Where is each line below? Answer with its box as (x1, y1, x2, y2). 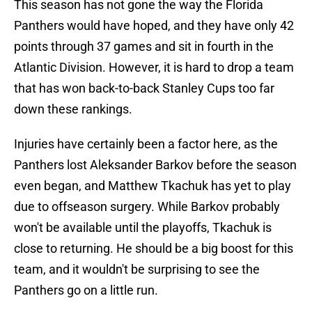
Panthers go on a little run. (14, 283, 158, 298)
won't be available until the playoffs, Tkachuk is (14, 220, 272, 235)
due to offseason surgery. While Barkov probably (14, 199, 280, 214)
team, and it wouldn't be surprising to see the (14, 262, 260, 277)
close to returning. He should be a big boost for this (14, 241, 293, 256)
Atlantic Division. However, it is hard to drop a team (14, 60, 294, 75)
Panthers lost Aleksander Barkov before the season (14, 157, 297, 173)
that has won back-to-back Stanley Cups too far (14, 81, 274, 96)
